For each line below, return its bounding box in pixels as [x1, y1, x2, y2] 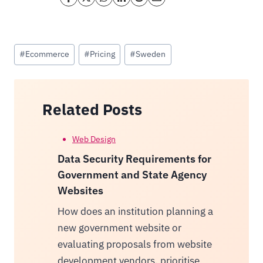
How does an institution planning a [57, 204, 213, 218]
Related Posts [42, 99, 142, 119]
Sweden [136, 49, 166, 60]
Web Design [72, 133, 116, 144]
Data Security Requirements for [57, 151, 211, 166]
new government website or [57, 221, 181, 234]
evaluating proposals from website [57, 237, 212, 251]
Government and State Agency [57, 167, 207, 181]
